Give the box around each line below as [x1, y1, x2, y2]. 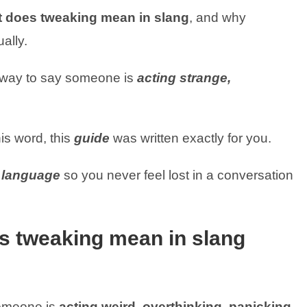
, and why [189, 10, 246, 25]
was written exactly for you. [110, 131, 275, 145]
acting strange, [137, 71, 231, 85]
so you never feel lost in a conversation [60, 168, 293, 182]
